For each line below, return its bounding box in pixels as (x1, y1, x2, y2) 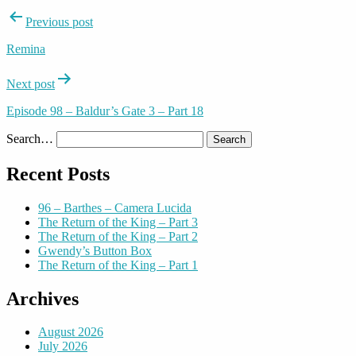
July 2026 (38, 339, 87, 354)
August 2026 (38, 325, 103, 339)
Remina (6, 41, 45, 56)
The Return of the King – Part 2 (38, 229, 198, 243)
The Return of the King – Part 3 (38, 215, 198, 229)
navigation (6, 27, 91, 48)
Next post (6, 76, 55, 91)
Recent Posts (6, 163, 110, 184)
